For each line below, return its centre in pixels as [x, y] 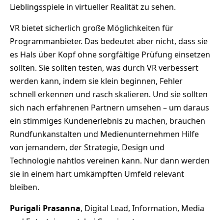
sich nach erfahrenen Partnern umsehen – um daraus [110, 107]
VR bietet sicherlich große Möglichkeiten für [92, 28]
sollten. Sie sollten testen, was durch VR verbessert [104, 68]
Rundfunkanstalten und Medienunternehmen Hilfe [104, 134]
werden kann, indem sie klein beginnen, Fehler [96, 81]
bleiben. [25, 187]
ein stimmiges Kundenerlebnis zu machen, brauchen [108, 121]
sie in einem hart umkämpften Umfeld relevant [97, 174]
